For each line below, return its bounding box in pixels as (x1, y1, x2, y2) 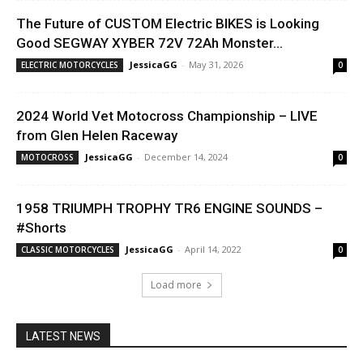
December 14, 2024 (144, 150, 228, 163)
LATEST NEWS (26, 329, 100, 343)
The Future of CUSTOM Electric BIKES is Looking (16, 15, 319, 32)
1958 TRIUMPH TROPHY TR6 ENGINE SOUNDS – (16, 199, 322, 216)
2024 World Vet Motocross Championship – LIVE (16, 107, 318, 124)
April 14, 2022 (185, 242, 241, 255)
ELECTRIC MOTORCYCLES (21, 58, 118, 70)
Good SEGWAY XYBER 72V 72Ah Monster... (16, 34, 283, 51)
